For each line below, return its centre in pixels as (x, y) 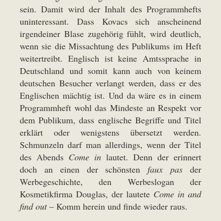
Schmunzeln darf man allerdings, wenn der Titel (110, 144)
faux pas (165, 169)
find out (33, 206)
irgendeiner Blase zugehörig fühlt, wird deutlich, (110, 33)
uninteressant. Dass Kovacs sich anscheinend (110, 21)
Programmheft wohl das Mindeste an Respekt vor (110, 107)
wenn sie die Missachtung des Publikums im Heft (110, 46)
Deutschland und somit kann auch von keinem (110, 70)
